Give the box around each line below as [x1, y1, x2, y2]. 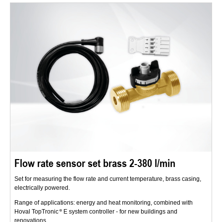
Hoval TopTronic [14, 208, 58, 215]
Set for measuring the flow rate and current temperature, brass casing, [14, 175, 201, 182]
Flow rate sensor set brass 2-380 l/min [14, 155, 175, 170]
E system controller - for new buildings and [62, 208, 177, 215]
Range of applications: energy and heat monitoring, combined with [14, 199, 193, 206]
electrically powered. [14, 184, 70, 191]
